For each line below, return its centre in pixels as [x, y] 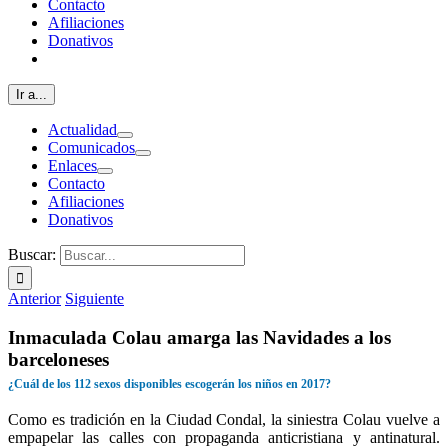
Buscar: [32, 254]
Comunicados [91, 147]
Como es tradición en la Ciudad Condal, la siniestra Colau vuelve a [224, 420]
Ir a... [31, 94]
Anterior [34, 298]
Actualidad [82, 129]
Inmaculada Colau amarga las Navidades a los [199, 337]
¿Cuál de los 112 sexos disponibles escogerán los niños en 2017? [169, 383]
